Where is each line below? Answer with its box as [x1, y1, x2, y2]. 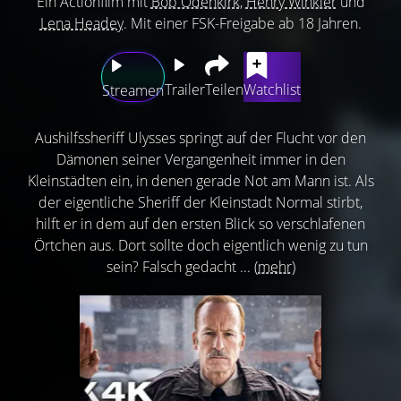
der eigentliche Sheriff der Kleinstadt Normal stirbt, [38, 192, 363, 212]
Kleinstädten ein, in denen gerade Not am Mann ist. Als [27, 170, 374, 191]
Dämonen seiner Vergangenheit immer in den [55, 149, 346, 169]
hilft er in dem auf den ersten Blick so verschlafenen [36, 213, 365, 234]
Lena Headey [39, 13, 124, 33]
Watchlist [243, 79, 301, 99]
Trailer [164, 79, 205, 99]
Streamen [101, 80, 164, 100]
